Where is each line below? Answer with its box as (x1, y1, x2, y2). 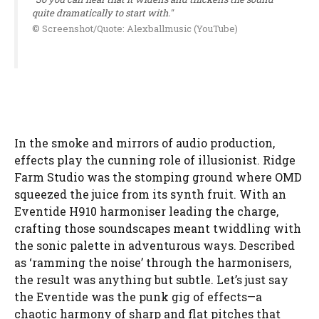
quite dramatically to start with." (32, 6, 173, 19)
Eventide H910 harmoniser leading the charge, (14, 203, 278, 219)
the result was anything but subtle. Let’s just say (14, 271, 288, 287)
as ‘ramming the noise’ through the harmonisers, (14, 254, 291, 270)
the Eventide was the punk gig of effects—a (14, 288, 262, 304)
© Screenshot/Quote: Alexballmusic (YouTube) (32, 21, 238, 35)
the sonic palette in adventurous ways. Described (14, 237, 295, 253)
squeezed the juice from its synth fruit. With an (14, 186, 286, 202)
